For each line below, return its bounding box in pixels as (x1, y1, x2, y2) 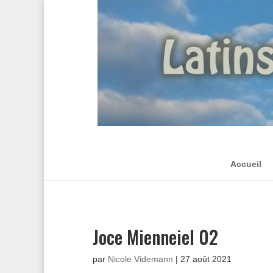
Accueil (230, 159, 261, 169)
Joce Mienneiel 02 (93, 223, 218, 250)
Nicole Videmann (108, 254, 173, 264)
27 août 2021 (180, 254, 232, 264)
